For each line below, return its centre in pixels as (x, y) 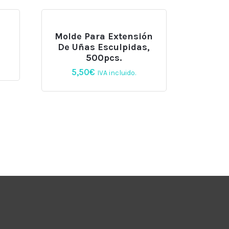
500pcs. (104, 58)
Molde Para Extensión (104, 37)
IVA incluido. (117, 73)
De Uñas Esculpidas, (104, 47)
